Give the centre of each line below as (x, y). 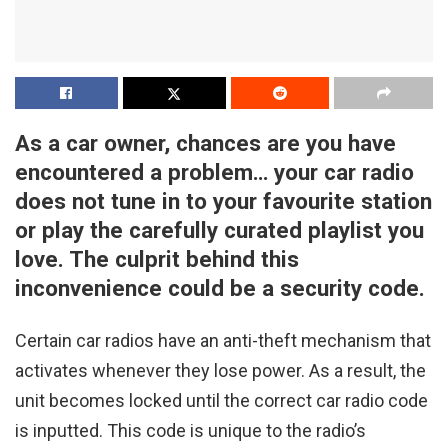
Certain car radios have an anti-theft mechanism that (223, 340)
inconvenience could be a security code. (220, 288)
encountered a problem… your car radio (214, 172)
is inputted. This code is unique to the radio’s (190, 430)
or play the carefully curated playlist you (219, 230)
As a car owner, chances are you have (205, 143)
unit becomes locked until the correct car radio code (221, 400)
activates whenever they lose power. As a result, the (220, 370)
